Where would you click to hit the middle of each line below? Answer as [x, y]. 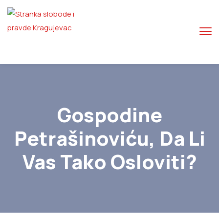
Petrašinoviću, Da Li [109, 138]
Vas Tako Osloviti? [109, 162]
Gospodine [109, 115]
